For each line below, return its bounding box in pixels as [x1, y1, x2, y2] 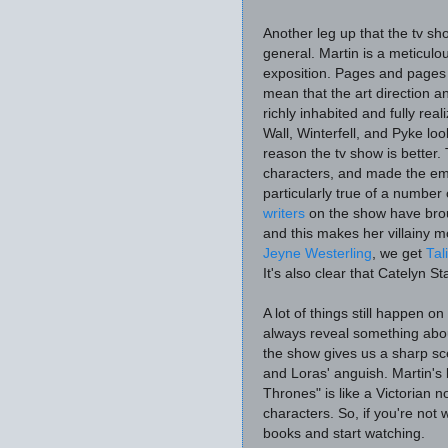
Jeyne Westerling [263, 245, 372, 261]
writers [263, 205, 305, 221]
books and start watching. [263, 425, 425, 441]
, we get [372, 245, 426, 261]
